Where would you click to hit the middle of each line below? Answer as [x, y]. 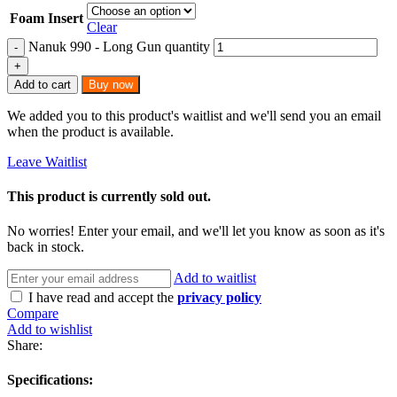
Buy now [111, 84]
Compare [33, 314]
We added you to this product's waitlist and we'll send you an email [194, 115]
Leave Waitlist [47, 161]
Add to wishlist [50, 330]
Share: [25, 346]
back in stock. [46, 247]
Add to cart [43, 84]
